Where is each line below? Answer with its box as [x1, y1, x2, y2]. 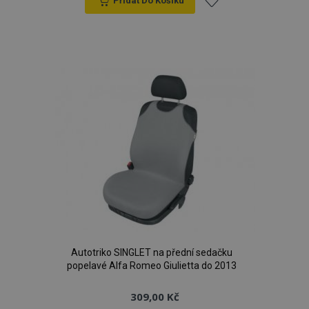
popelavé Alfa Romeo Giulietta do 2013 [66, 260, 237, 271]
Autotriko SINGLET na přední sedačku [70, 247, 232, 258]
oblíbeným [199, 72, 269, 88]
